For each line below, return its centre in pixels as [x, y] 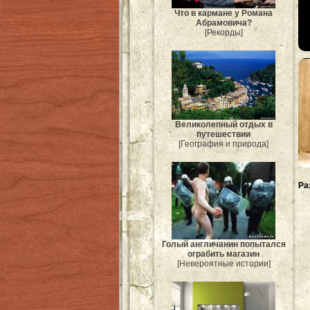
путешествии [224, 134]
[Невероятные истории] [224, 264]
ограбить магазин [224, 254]
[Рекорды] [224, 32]
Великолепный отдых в [224, 124]
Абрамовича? [224, 22]
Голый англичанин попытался [224, 245]
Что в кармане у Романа [224, 13]
